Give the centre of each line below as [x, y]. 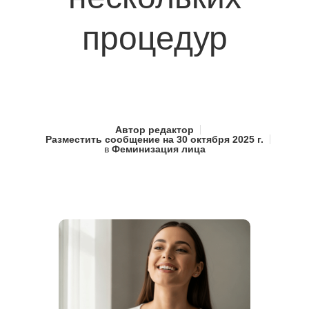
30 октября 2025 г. [219, 140]
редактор [170, 130]
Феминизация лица [158, 149]
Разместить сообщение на [110, 140]
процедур [154, 39]
